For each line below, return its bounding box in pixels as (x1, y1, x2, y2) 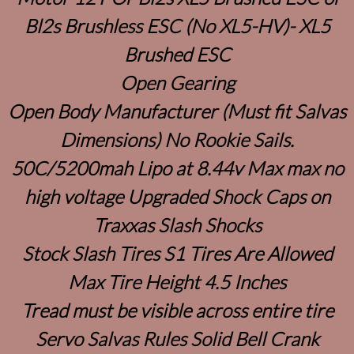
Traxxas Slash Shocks (92, 213, 262, 236)
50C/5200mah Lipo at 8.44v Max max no (10, 156, 344, 179)
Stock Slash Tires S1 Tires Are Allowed (21, 241, 333, 265)
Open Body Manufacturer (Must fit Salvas (8, 99, 346, 122)
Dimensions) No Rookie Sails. (60, 127, 294, 151)
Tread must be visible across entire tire (21, 298, 333, 322)
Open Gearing (119, 70, 235, 94)
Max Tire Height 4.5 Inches (68, 269, 286, 293)
